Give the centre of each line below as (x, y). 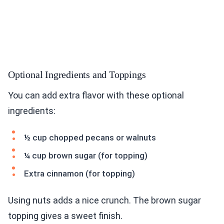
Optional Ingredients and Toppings (77, 75)
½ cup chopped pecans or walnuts (90, 138)
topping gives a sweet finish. (65, 216)
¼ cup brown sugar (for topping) (86, 156)
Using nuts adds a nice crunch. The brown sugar (104, 200)
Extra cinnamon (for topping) (79, 174)
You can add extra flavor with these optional (96, 95)
